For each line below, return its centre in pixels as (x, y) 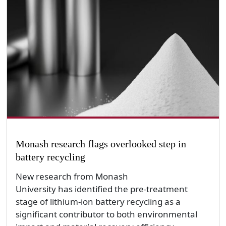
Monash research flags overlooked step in (101, 144)
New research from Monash (72, 176)
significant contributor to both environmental (106, 214)
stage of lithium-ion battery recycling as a (98, 201)
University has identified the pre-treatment (101, 189)
